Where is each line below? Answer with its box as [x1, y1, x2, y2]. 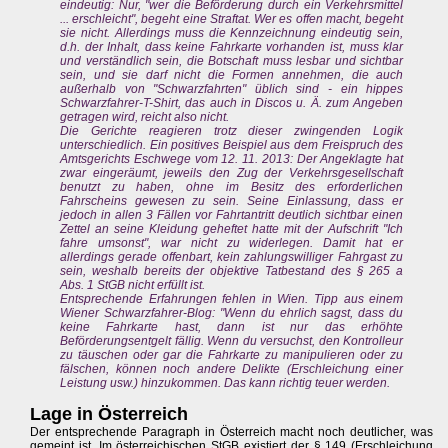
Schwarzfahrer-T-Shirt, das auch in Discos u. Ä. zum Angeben [60, 96, 404, 111]
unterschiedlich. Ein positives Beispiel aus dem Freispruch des [60, 138, 404, 153]
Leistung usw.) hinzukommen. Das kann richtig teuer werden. [60, 376, 390, 391]
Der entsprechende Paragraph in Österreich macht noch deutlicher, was [30, 425, 434, 440]
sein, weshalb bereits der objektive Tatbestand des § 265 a [60, 264, 404, 279]
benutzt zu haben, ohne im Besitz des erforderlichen [60, 180, 404, 195]
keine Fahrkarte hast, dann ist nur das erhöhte [60, 320, 404, 335]
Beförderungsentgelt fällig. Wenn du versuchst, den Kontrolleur [60, 334, 404, 349]
